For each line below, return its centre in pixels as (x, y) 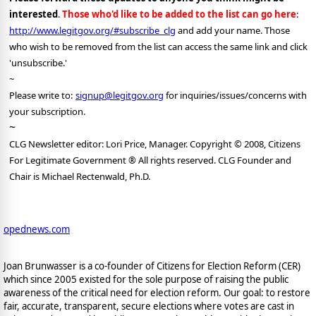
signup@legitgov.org (120, 96)
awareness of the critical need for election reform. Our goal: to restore (157, 292)
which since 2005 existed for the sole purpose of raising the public (146, 279)
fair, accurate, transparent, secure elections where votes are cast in (149, 306)
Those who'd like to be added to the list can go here (178, 14)
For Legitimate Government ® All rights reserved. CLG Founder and (150, 160)
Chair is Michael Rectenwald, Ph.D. (80, 177)
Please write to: (41, 96)
